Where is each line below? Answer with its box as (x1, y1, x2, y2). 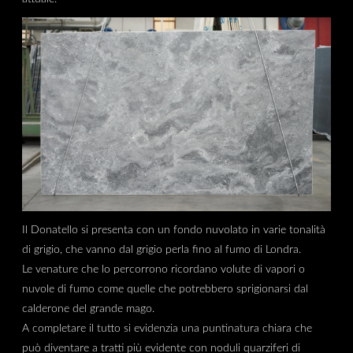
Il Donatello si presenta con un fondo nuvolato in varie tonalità (21, 224, 325, 236)
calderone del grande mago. (21, 303, 154, 315)
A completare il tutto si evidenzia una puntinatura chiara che (21, 322, 312, 335)
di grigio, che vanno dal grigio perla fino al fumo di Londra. (21, 243, 301, 256)
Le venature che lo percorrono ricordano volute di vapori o (21, 263, 305, 276)
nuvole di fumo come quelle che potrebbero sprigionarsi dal (21, 283, 308, 295)
